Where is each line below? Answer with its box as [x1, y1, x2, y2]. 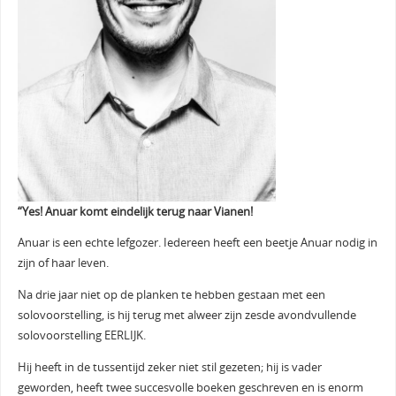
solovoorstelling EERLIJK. [17, 328, 146, 343]
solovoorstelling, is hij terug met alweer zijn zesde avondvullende [17, 308, 356, 323]
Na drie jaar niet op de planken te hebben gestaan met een [17, 287, 325, 302]
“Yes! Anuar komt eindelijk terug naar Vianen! [17, 203, 253, 219]
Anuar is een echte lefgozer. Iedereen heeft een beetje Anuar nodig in [17, 235, 377, 251]
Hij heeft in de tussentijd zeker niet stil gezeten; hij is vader [17, 359, 322, 375]
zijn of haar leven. [17, 255, 109, 271]
